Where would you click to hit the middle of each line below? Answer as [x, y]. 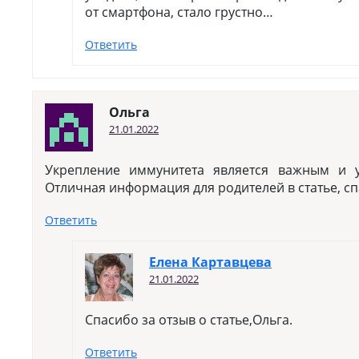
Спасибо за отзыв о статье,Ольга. [189, 320]
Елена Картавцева [210, 262]
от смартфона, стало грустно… [179, 12]
